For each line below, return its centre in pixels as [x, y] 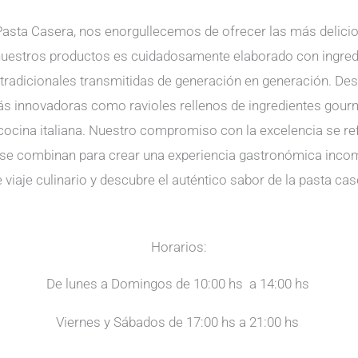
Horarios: [179, 247]
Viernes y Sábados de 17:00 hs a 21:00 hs [179, 322]
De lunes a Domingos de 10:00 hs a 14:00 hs [179, 284]
